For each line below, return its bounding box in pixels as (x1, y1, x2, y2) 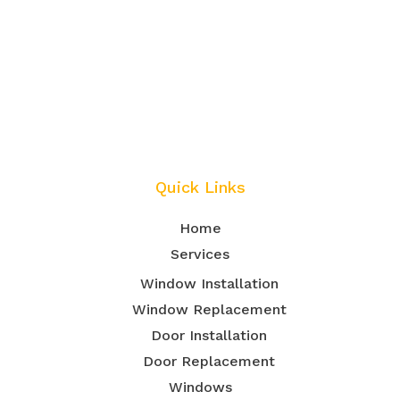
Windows (168, 378, 232, 396)
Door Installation (151, 326, 267, 344)
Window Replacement (131, 300, 287, 318)
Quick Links (154, 177, 246, 196)
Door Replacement (143, 352, 275, 370)
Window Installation (139, 274, 279, 292)
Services (171, 245, 229, 262)
